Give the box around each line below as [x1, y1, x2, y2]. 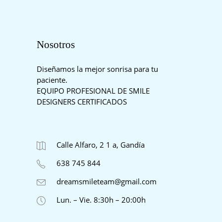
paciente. [37, 75, 67, 85]
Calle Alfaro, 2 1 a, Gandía [56, 140, 145, 150]
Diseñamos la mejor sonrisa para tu [37, 64, 158, 74]
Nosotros [37, 39, 75, 51]
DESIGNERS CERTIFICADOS [37, 97, 127, 107]
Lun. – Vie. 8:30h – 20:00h [56, 195, 146, 205]
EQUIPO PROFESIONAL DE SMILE [37, 86, 150, 96]
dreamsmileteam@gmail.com [56, 176, 157, 186]
